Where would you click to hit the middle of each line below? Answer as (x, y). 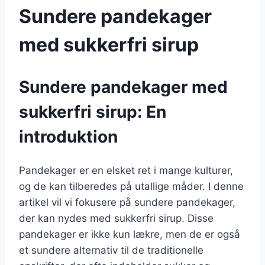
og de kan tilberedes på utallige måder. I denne (131, 187)
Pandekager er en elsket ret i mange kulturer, (126, 171)
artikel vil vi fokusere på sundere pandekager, (127, 203)
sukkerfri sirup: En (93, 112)
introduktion (68, 137)
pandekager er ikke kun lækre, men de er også (130, 235)
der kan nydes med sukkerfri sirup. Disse (116, 219)
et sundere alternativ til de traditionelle (111, 251)
